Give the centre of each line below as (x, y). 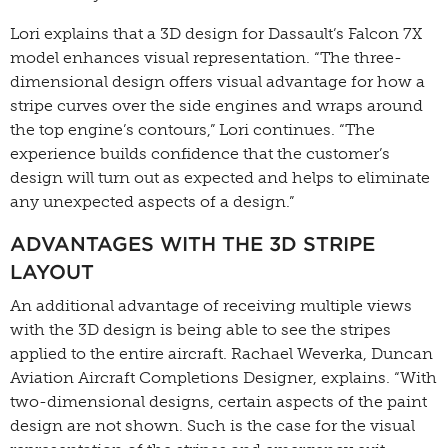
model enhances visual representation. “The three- (206, 57)
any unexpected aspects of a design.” (152, 201)
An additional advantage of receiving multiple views (211, 305)
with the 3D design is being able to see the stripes (200, 329)
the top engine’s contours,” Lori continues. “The (192, 129)
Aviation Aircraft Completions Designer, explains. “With (223, 377)
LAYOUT (52, 272)
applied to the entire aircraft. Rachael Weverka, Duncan (221, 353)
